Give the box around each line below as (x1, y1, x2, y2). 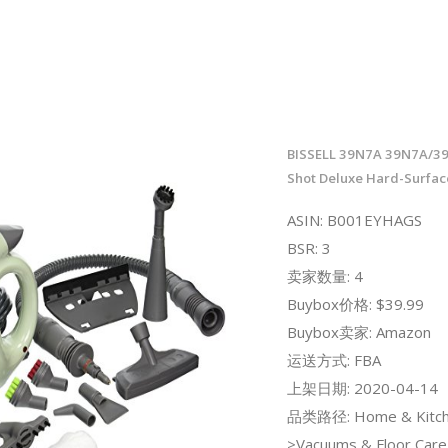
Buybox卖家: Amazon (286, 321, 431, 342)
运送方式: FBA (286, 349, 381, 370)
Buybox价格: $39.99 (286, 293, 424, 314)
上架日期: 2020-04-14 (286, 377, 438, 398)
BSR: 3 (286, 237, 331, 258)
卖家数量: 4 (286, 265, 363, 286)
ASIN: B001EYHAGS (286, 209, 422, 230)
